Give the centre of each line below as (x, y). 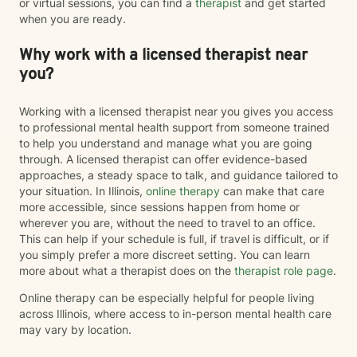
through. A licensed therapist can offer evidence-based (163, 159)
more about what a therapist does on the (125, 271)
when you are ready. (73, 19)
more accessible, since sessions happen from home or (159, 207)
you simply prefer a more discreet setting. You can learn (165, 255)
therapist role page (282, 271)
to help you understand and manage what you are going (166, 143)
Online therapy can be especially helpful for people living (167, 298)
